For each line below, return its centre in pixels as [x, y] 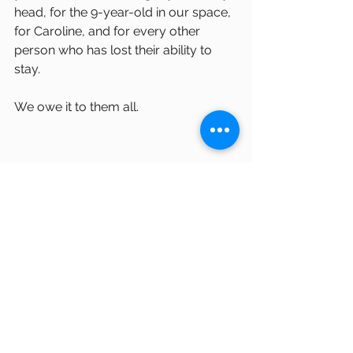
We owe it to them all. [76, 107]
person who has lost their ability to [115, 50]
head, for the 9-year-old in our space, [124, 12]
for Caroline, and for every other [109, 31]
